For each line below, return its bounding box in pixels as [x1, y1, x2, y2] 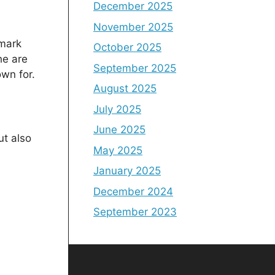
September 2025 [93, 61, 176, 74]
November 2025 [93, 20, 173, 33]
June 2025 [93, 123, 145, 136]
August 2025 [93, 82, 157, 95]
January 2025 [93, 165, 161, 177]
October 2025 [93, 41, 161, 53]
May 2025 [93, 144, 142, 157]
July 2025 [93, 103, 141, 115]
